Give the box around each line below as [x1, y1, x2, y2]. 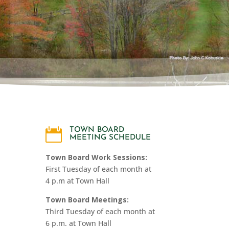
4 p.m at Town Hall [45, 176, 110, 186]
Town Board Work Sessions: [45, 152, 150, 162]
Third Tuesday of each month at [45, 207, 155, 216]
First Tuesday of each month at [45, 164, 152, 174]
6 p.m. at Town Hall [45, 218, 112, 228]
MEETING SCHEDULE [70, 134, 151, 142]
